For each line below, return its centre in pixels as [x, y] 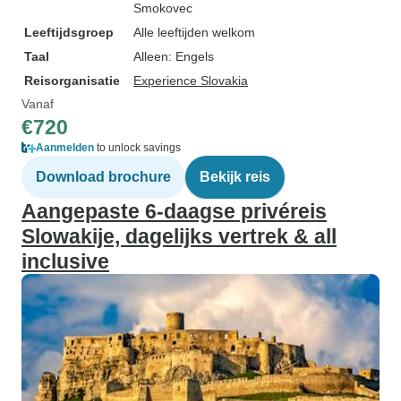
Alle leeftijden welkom [194, 32]
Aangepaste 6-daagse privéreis [174, 211]
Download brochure [103, 177]
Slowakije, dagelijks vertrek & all [179, 236]
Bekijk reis [235, 177]
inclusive [65, 261]
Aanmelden [65, 148]
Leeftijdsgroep [69, 32]
